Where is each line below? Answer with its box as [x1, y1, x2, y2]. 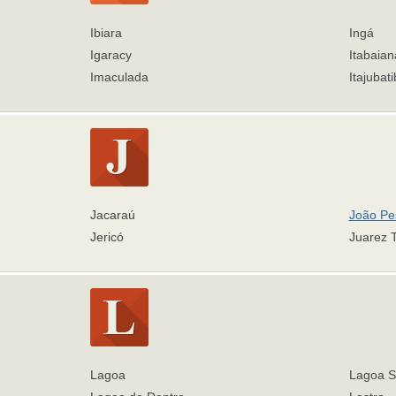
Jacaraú [90, 208, 135, 222]
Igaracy [90, 48, 132, 62]
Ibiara [90, 26, 122, 40]
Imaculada [90, 70, 148, 84]
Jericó [90, 230, 124, 244]
